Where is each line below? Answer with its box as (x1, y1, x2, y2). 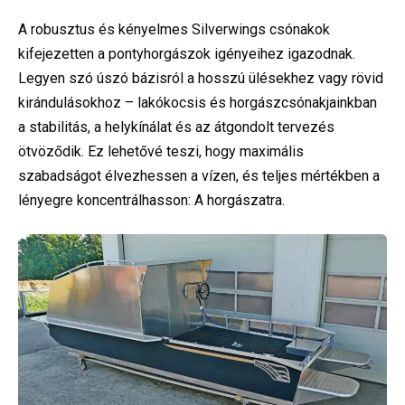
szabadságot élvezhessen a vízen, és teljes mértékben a (18, 166, 380, 184)
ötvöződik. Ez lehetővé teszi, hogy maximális (18, 142, 304, 160)
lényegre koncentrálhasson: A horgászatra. (18, 191, 285, 209)
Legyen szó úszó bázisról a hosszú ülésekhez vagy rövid (18, 69, 383, 87)
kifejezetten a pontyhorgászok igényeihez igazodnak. (18, 44, 355, 62)
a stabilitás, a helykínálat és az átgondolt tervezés (18, 118, 334, 136)
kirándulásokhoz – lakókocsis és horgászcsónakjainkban (18, 93, 377, 111)
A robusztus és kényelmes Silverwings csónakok (18, 20, 330, 38)
